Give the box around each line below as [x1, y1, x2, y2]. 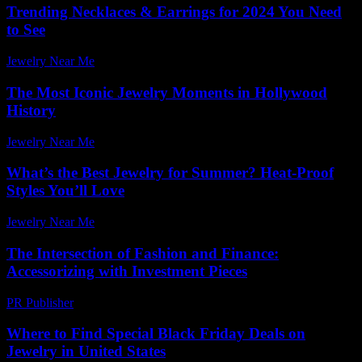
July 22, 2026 [102, 134, 171, 149]
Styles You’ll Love [6, 182, 124, 200]
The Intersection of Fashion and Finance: [6, 244, 279, 262]
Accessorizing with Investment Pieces [6, 262, 247, 280]
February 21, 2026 [81, 295, 175, 309]
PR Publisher [6, 295, 74, 309]
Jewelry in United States [6, 343, 166, 360]
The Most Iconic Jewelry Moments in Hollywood [6, 83, 327, 101]
